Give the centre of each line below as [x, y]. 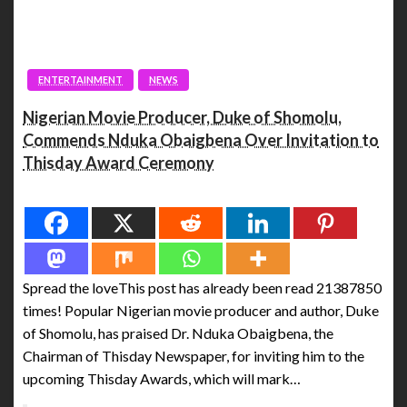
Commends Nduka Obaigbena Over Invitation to [201, 139]
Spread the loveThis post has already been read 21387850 [202, 287]
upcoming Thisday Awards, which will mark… [162, 378]
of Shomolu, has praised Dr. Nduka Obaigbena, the [178, 333]
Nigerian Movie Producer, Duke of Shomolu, [182, 117]
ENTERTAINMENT [80, 79]
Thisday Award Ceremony [119, 162]
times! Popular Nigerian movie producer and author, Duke [201, 310]
